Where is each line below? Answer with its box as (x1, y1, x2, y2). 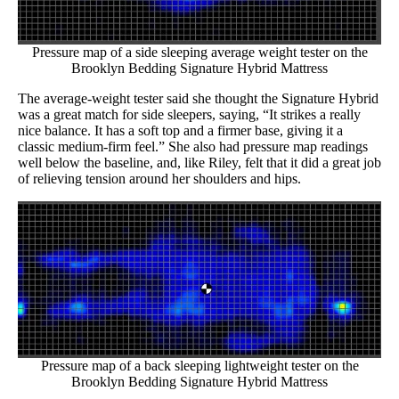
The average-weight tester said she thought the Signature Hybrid (18, 91, 379, 107)
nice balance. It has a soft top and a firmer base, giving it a (18, 123, 343, 139)
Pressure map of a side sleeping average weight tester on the (31, 45, 368, 61)
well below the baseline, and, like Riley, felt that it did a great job (18, 155, 381, 171)
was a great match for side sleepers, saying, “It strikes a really (18, 107, 361, 123)
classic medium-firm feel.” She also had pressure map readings (18, 139, 368, 155)
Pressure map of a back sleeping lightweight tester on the (40, 358, 359, 374)
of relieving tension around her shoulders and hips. (18, 171, 305, 187)
